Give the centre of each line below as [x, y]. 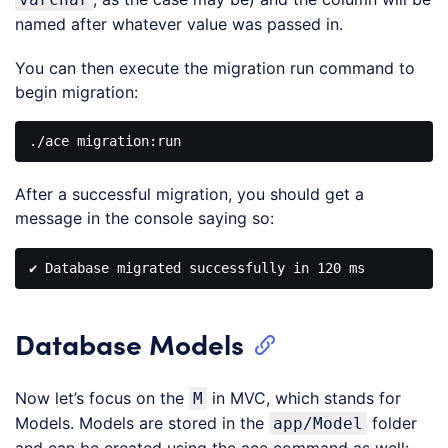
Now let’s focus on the [102, 397]
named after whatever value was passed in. [179, 23]
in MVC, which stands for [304, 397]
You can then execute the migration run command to [215, 67]
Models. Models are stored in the [142, 422]
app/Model [318, 423]
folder [392, 422]
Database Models [129, 342]
